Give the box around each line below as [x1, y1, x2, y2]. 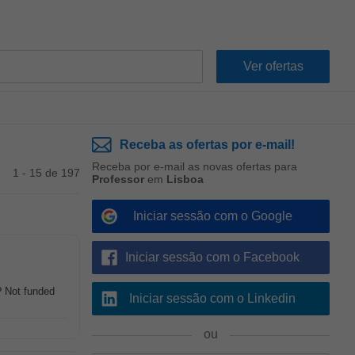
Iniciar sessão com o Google [132, 209, 292, 223]
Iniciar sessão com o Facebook [125, 250, 300, 264]
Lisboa [166, 173, 204, 185]
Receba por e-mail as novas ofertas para [92, 160, 297, 173]
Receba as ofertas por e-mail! [120, 138, 295, 151]
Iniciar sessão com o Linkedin [129, 292, 296, 305]
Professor [92, 173, 144, 185]
